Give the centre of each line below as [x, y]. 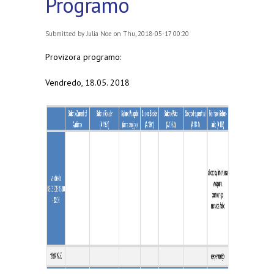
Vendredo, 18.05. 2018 [87, 83]
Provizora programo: [83, 57]
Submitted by [66, 34]
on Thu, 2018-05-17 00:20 [150, 34]
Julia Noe [99, 34]
